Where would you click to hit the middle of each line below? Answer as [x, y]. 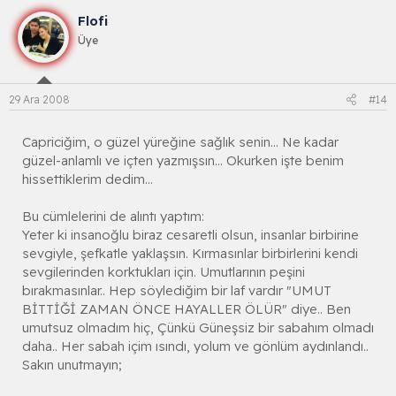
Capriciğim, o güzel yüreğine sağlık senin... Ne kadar [180, 141]
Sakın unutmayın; [72, 364]
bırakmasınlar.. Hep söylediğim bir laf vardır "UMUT [177, 290]
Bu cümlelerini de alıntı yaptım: [113, 216]
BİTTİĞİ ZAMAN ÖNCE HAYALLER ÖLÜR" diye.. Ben [187, 308]
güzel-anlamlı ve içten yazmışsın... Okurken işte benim [183, 160]
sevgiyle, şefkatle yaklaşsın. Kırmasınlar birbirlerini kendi [190, 253]
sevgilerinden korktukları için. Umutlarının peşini [164, 271]
